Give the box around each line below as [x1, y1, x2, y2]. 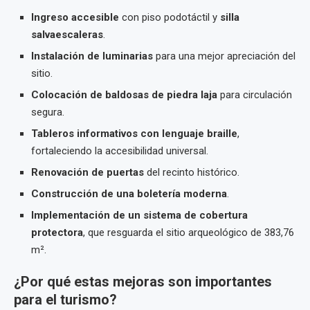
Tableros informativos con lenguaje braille [31, 127, 237, 140]
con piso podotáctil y [119, 11, 220, 24]
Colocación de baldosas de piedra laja [31, 89, 217, 102]
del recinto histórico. [144, 166, 239, 179]
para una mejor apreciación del [153, 50, 295, 63]
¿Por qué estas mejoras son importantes [14, 273, 272, 291]
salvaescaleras [31, 28, 103, 42]
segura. [31, 106, 64, 119]
